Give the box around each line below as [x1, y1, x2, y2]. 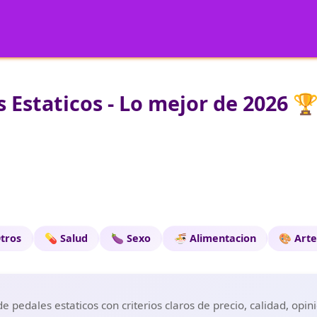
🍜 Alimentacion [173, 231, 256, 246]
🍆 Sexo [110, 231, 151, 246]
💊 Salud [44, 231, 88, 246]
